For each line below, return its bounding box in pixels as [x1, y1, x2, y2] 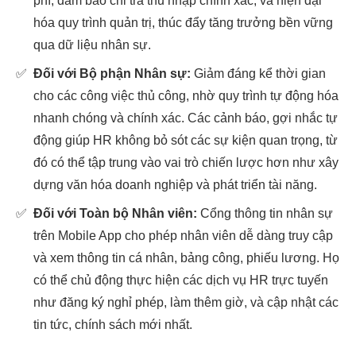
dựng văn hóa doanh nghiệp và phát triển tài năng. [33, 178, 317, 192]
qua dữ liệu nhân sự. [33, 38, 151, 52]
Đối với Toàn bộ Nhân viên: [33, 207, 197, 220]
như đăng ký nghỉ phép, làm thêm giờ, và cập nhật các [33, 296, 339, 309]
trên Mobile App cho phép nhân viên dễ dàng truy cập [33, 229, 333, 242]
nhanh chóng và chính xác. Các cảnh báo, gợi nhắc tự [33, 111, 338, 125]
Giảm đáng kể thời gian [191, 67, 326, 80]
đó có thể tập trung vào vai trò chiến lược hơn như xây [33, 156, 339, 169]
